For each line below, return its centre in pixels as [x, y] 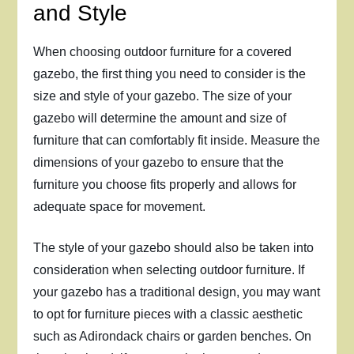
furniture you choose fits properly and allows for [165, 185]
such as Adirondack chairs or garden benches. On [173, 336]
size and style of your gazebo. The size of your [163, 96]
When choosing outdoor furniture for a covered [163, 52]
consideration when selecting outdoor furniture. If [169, 270]
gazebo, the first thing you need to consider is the [170, 74]
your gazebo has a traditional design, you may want [177, 292]
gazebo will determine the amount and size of [160, 118]
